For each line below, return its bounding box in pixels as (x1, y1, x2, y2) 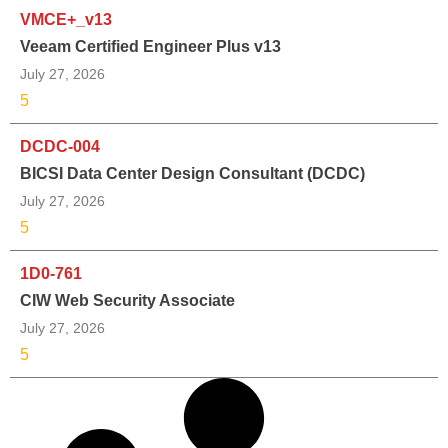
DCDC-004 (20, 137, 100, 155)
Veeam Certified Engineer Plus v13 (20, 37, 281, 55)
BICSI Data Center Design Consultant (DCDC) (20, 164, 365, 182)
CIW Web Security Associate (20, 291, 235, 309)
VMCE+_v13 (20, 10, 112, 28)
